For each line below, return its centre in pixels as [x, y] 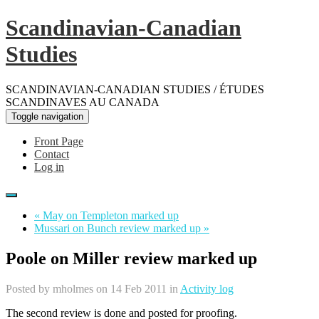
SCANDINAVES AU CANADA [83, 102]
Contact [52, 154]
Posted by [29, 288]
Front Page [59, 141]
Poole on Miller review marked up [131, 258]
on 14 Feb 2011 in [137, 288]
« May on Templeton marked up [106, 215]
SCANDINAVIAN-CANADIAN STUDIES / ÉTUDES [135, 89]
